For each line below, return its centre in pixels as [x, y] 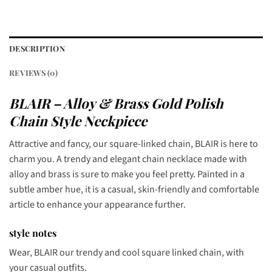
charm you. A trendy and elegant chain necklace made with [128, 159]
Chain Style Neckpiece [78, 121]
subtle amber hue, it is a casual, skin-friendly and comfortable [134, 189]
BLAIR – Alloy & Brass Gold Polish [116, 103]
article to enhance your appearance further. [97, 205]
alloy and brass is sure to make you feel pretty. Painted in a [127, 174]
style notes [33, 233]
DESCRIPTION [37, 48]
